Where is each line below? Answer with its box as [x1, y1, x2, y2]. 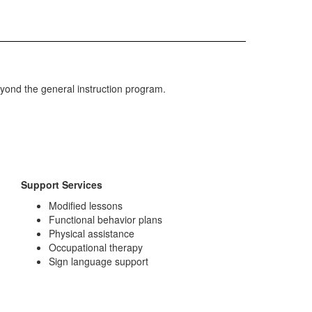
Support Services [21, 178, 102, 192]
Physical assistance [49, 226, 134, 240]
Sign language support [49, 254, 148, 268]
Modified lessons [49, 198, 123, 212]
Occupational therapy [49, 240, 143, 254]
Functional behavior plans [49, 212, 162, 226]
